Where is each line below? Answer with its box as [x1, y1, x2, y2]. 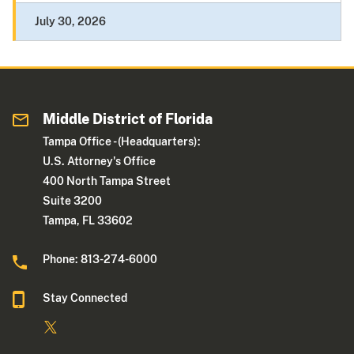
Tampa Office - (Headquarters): [43, 135, 201, 149]
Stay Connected [43, 292, 128, 305]
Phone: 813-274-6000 [43, 253, 158, 266]
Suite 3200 [43, 194, 103, 208]
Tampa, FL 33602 [43, 214, 134, 228]
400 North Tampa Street [43, 175, 171, 188]
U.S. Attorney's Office [43, 155, 156, 168]
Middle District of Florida [43, 111, 213, 128]
